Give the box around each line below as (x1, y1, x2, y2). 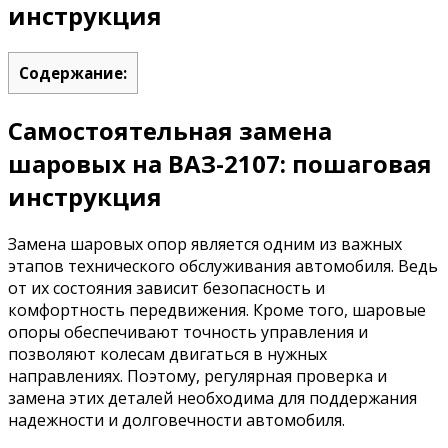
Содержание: (19, 62, 127, 83)
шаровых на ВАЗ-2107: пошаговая (8, 146, 432, 180)
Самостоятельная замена (8, 113, 332, 147)
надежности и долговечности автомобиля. (8, 408, 345, 431)
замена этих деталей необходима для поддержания (8, 386, 417, 409)
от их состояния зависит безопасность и (8, 276, 325, 299)
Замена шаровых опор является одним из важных (8, 232, 402, 255)
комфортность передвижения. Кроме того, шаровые (8, 298, 426, 321)
